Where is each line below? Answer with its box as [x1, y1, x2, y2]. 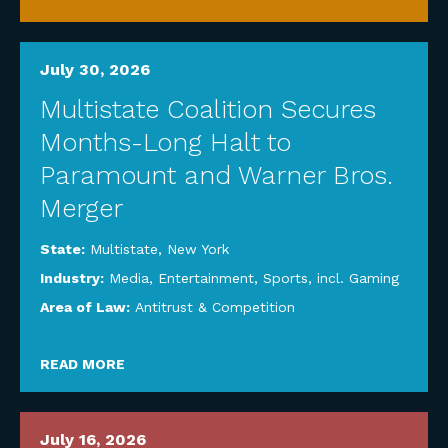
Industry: [40, 270, 108, 286]
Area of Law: [40, 299, 134, 315]
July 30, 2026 [40, 60, 150, 79]
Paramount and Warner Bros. [40, 160, 393, 190]
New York [167, 241, 229, 257]
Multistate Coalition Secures [40, 94, 376, 124]
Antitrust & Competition [135, 299, 295, 315]
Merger [40, 193, 123, 223]
